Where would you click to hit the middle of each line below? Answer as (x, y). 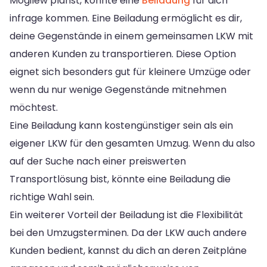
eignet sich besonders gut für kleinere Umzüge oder (130, 72)
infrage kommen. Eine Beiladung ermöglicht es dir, (126, 18)
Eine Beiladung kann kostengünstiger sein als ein (121, 125)
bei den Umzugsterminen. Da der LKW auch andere (128, 232)
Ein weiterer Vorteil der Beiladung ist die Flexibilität (126, 215)
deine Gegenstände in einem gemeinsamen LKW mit (131, 36)
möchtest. (34, 107)
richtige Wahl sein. (52, 197)
